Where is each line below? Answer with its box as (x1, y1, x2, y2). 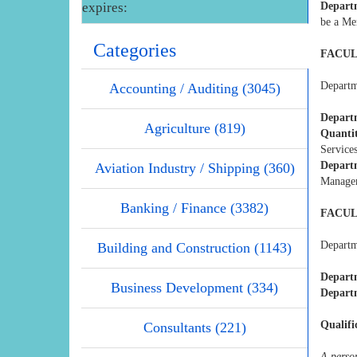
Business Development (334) (111, 280, 278, 296)
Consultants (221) (143, 320, 246, 336)
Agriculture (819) (143, 120, 245, 137)
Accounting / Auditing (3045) (108, 80, 280, 97)
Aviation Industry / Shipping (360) (94, 160, 295, 177)
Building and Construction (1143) (97, 240, 292, 257)
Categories (93, 40, 176, 61)
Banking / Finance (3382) (120, 200, 269, 217)
